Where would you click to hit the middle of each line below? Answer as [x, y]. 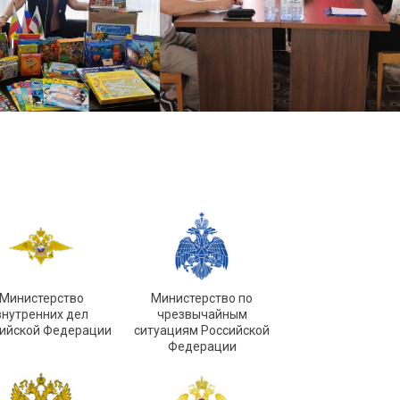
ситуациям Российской [202, 330]
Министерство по [202, 298]
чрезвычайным [202, 314]
